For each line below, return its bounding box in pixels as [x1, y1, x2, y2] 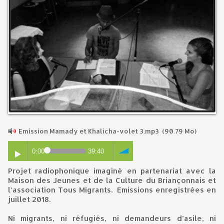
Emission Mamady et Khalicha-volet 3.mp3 [17, 127, 160, 135]
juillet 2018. [8, 194, 50, 204]
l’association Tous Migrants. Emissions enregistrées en [8, 185, 216, 195]
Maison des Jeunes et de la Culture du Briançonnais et [8, 175, 216, 185]
